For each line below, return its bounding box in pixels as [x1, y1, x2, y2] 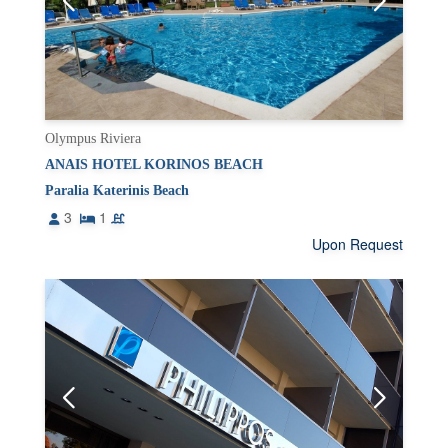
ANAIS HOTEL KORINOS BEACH [45, 157, 264, 173]
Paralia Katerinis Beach [45, 183, 190, 199]
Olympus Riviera [45, 131, 142, 147]
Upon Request [311, 234, 403, 255]
